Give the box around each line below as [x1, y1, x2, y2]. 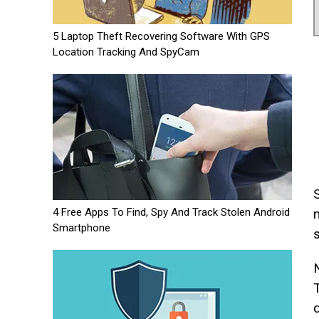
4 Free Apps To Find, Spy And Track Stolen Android [53, 206, 290, 219]
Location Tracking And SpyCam [53, 46, 199, 58]
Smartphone [53, 221, 110, 234]
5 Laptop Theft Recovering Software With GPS [53, 30, 270, 43]
